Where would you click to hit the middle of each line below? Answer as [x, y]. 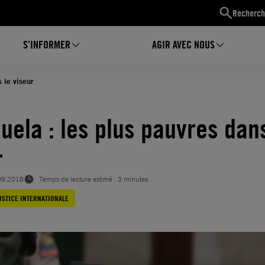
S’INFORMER [47, 45]
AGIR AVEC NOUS [183, 45]
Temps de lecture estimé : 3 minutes [93, 179]
